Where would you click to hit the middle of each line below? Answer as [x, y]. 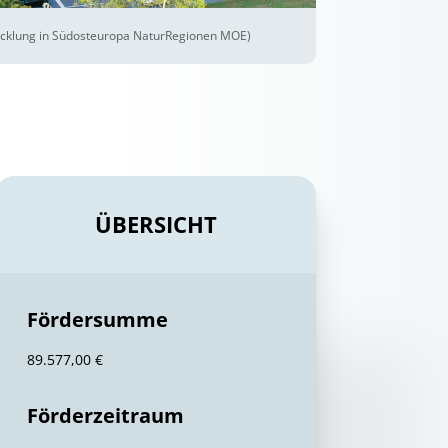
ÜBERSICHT [155, 224]
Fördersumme [97, 319]
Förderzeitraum [105, 415]
